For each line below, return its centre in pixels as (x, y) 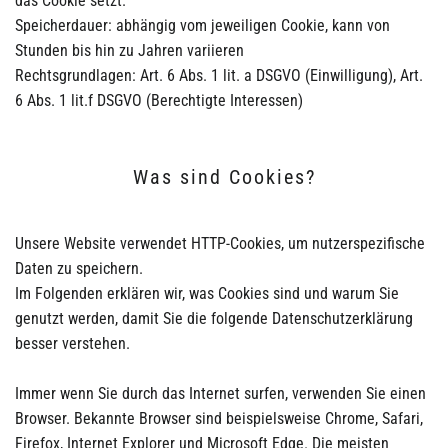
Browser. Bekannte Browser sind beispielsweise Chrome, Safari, (219, 418)
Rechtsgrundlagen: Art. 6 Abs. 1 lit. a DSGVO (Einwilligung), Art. (219, 75)
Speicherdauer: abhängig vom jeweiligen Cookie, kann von (202, 25)
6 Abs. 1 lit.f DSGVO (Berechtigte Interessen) (159, 100)
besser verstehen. (72, 343)
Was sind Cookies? (224, 176)
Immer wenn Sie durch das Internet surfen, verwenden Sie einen (220, 393)
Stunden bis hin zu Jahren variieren (129, 50)
